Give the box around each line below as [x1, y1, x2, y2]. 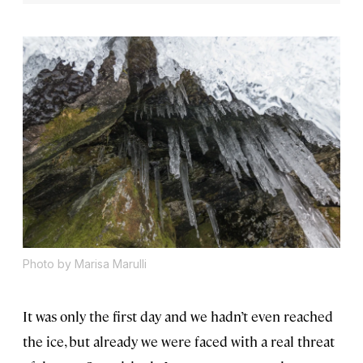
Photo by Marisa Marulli [23, 257, 147, 271]
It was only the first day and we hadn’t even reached [23, 307, 333, 326]
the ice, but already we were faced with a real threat [23, 332, 335, 351]
